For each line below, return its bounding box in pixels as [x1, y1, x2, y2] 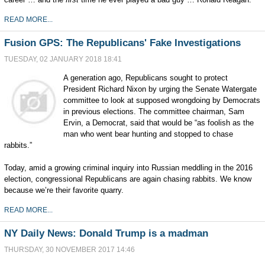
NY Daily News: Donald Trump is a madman [4, 228, 208, 239]
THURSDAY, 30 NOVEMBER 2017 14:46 [4, 245, 135, 254]
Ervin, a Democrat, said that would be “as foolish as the [63, 118, 254, 127]
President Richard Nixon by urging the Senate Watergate [63, 85, 257, 93]
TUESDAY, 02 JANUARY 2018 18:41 [4, 55, 122, 63]
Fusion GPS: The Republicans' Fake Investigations [4, 37, 241, 49]
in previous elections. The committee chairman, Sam [63, 107, 244, 116]
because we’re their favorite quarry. [4, 186, 124, 195]
